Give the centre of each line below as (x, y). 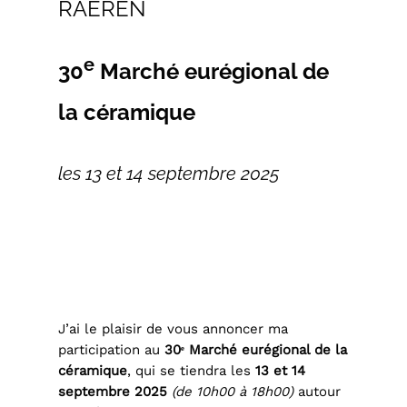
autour (318, 392)
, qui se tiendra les (192, 371)
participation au (112, 350)
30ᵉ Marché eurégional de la (256, 350)
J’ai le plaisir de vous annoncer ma (174, 329)
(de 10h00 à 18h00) (233, 392)
